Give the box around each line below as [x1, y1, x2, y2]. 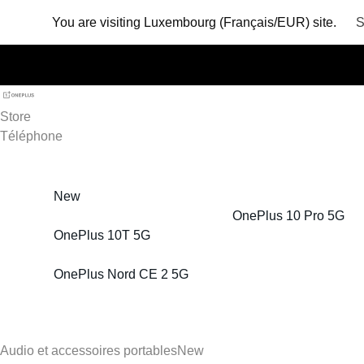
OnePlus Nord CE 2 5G [54, 267, 188, 281]
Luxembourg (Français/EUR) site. [144, 15, 336, 29]
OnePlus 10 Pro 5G [232, 209, 344, 223]
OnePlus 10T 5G [54, 228, 150, 242]
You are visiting [52, 15, 141, 29]
